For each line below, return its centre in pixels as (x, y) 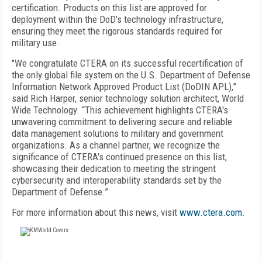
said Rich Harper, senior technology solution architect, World (128, 98)
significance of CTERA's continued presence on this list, (119, 157)
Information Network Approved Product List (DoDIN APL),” (124, 87)
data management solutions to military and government (118, 133)
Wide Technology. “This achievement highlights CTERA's (120, 110)
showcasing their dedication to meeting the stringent (114, 168)
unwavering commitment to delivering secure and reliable (122, 122)
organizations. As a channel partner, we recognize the (116, 145)
